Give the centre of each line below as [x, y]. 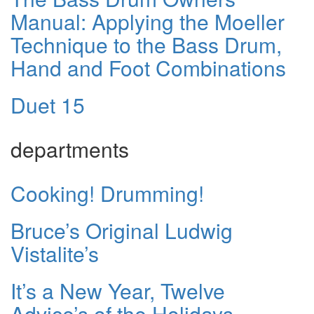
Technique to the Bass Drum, [146, 44]
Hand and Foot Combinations [148, 67]
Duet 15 [48, 104]
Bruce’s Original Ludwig [122, 230]
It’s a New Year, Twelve [118, 290]
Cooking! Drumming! [107, 193]
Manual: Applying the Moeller [148, 21]
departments [70, 149]
